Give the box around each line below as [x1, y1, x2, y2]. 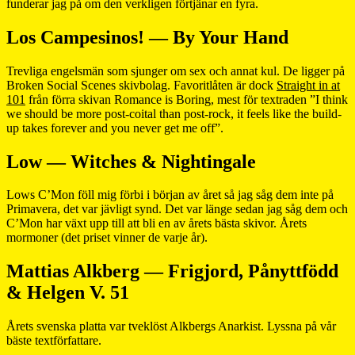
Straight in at [277, 78, 340, 92]
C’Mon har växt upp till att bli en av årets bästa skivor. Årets [6, 216, 307, 231]
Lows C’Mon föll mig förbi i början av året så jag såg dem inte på [6, 188, 334, 202]
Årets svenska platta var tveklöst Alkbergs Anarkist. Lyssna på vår [6, 319, 336, 334]
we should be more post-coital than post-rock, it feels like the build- [6, 106, 342, 120]
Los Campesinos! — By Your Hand [6, 26, 288, 48]
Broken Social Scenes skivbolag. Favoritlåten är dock [6, 78, 277, 92]
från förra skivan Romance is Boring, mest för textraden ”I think [25, 92, 348, 106]
